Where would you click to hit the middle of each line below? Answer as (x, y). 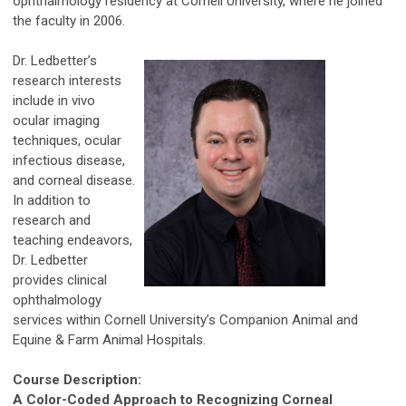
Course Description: (77, 379)
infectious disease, (69, 160)
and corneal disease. (74, 180)
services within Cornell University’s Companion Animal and (185, 319)
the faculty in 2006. (201, 20)
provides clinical (60, 280)
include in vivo (54, 100)
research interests (67, 80)
